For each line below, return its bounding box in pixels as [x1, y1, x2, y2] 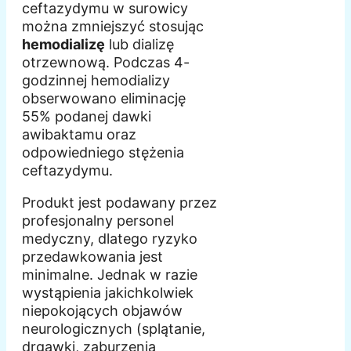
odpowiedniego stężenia [22, 144, 184, 161]
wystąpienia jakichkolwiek [22, 284, 194, 302]
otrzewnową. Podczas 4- [22, 54, 190, 71]
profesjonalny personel [22, 212, 174, 230]
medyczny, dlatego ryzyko [22, 230, 197, 248]
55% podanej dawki [22, 108, 151, 125]
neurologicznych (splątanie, [22, 320, 205, 338]
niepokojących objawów [22, 302, 183, 320]
